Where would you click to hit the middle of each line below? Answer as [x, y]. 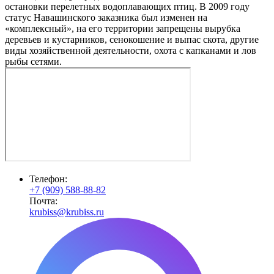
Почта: [43, 201]
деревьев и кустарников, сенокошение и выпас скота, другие [132, 39]
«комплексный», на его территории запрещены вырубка [123, 28]
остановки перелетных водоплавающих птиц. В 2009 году [127, 6]
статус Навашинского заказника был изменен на [106, 17]
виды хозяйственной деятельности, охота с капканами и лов [131, 50]
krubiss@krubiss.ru [67, 212]
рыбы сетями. [33, 61]
